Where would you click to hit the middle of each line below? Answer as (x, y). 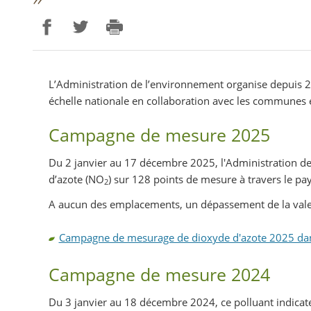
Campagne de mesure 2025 (159, 134)
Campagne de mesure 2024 (159, 274)
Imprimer (129, 65)
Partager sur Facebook (91, 65)
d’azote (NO (76, 179)
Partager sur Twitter (119, 65)
